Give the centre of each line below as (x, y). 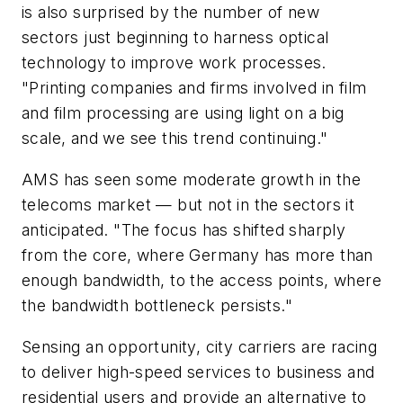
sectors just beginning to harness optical (175, 38)
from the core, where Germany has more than (197, 255)
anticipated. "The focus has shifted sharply (184, 229)
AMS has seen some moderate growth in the (191, 179)
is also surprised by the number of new (171, 13)
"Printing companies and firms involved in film (194, 88)
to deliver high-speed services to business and (198, 372)
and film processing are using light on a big (183, 113)
